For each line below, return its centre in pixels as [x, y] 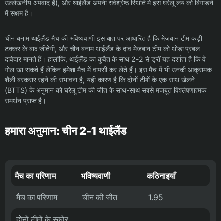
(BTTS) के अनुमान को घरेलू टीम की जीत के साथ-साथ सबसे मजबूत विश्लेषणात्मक [106, 90]
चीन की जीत [100, 198]
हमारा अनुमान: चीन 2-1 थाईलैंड [66, 131]
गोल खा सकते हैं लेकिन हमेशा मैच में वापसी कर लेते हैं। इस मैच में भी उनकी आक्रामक [108, 70]
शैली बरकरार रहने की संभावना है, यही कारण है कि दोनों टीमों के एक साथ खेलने [100, 80]
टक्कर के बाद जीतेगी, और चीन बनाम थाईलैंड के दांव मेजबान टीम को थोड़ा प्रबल [102, 49]
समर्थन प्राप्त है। [26, 101]
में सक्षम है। [19, 13]
